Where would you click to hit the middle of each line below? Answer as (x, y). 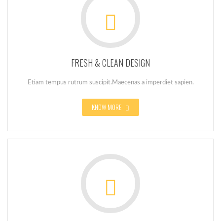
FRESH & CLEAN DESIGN (110, 63)
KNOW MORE (107, 107)
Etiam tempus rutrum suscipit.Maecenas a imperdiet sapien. (110, 83)
